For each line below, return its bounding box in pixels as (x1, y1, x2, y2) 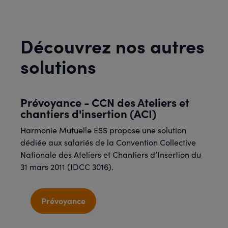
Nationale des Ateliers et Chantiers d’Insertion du (20, 149, 201, 160)
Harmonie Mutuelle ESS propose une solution (20, 125, 186, 135)
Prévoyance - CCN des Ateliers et (20, 94, 189, 110)
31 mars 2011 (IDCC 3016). (20, 161, 113, 172)
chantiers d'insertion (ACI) (20, 105, 156, 121)
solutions (20, 53, 96, 78)
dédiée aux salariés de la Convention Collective (20, 137, 196, 148)
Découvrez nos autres (20, 33, 205, 58)
